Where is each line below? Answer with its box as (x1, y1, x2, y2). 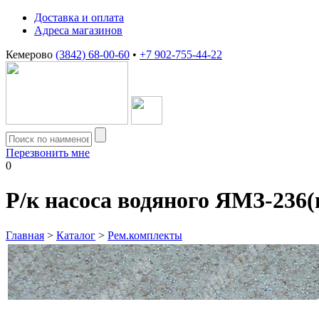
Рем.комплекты (108, 229, 182, 241)
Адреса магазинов (34, 24, 122, 36)
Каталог (56, 229, 95, 241)
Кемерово (6, 48, 56, 61)
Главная (6, 229, 44, 241)
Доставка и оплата (34, 11, 124, 23)
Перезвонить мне (6, 147, 90, 159)
